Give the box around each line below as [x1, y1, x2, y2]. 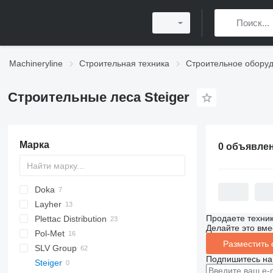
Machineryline [9, 58, 63, 68]
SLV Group [34, 243, 77, 253]
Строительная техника [79, 58, 169, 68]
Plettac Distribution [34, 214, 107, 224]
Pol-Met [34, 229, 65, 238]
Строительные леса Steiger [7, 90, 190, 105]
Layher [34, 199, 62, 209]
